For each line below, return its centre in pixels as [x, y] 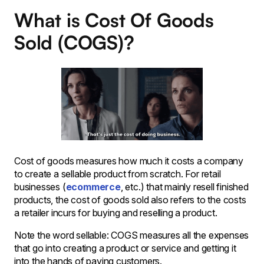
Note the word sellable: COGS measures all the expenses [132, 235]
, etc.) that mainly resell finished [184, 187]
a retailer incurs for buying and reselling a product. [116, 213]
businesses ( [40, 187]
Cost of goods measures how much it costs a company [129, 161]
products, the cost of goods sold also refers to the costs [130, 200]
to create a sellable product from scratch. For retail [118, 174]
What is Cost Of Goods [114, 20]
